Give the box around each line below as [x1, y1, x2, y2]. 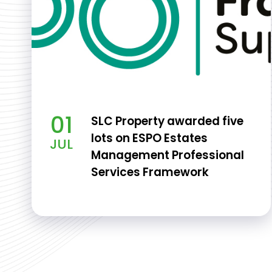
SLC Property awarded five [91, 113, 243, 129]
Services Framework [91, 164, 209, 180]
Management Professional [91, 147, 244, 163]
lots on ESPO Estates [91, 130, 208, 146]
